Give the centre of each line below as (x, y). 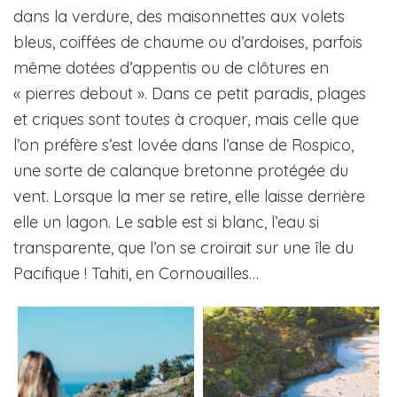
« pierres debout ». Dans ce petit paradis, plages (190, 94)
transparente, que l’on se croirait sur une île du (183, 248)
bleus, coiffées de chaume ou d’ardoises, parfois (188, 43)
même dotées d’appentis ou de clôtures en (171, 68)
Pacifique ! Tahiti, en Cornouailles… (136, 274)
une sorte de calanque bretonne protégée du (181, 171)
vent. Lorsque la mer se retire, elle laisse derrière (189, 197)
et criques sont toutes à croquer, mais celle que (186, 120)
